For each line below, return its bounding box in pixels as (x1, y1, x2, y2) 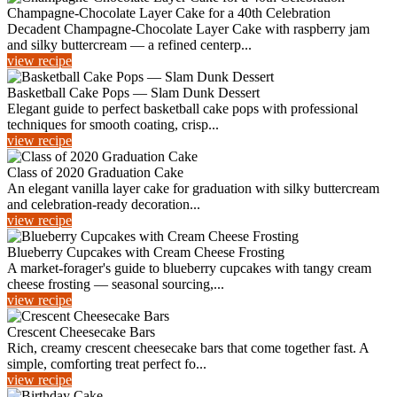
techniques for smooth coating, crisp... (7, 117, 219, 132)
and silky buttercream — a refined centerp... (7, 37, 252, 52)
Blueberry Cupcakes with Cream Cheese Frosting (7, 245, 284, 260)
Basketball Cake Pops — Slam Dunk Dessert (7, 85, 260, 100)
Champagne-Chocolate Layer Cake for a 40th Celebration (7, 5, 331, 20)
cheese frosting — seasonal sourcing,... (7, 276, 224, 292)
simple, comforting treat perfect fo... (7, 356, 206, 371)
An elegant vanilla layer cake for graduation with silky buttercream (7, 181, 379, 196)
